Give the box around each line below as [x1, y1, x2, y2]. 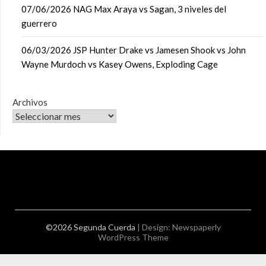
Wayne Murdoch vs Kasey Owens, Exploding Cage [21, 59, 218, 69]
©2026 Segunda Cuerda [45, 222, 137, 232]
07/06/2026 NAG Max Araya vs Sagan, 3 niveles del [21, 4, 226, 14]
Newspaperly [172, 222, 221, 232]
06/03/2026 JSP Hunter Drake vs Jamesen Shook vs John [21, 45, 246, 55]
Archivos [12, 97, 47, 107]
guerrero [21, 18, 57, 28]
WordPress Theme [97, 232, 169, 242]
